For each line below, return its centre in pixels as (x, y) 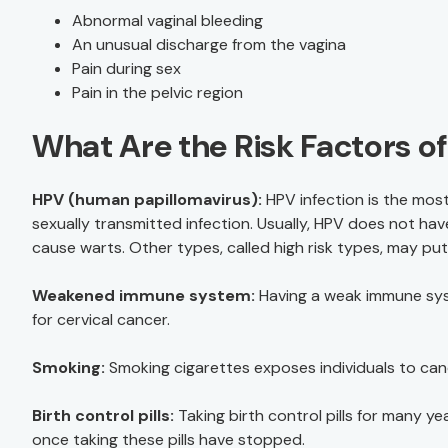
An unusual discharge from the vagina (209, 44)
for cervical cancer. (101, 319)
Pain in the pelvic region (157, 92)
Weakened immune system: (143, 295)
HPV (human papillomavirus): (147, 199)
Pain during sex (126, 68)
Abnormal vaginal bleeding (167, 20)
